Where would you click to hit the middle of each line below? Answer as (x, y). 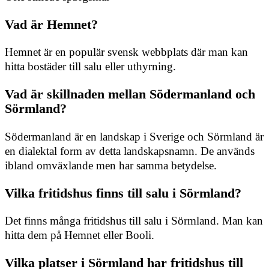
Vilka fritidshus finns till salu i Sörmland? (123, 193)
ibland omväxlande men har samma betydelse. (111, 165)
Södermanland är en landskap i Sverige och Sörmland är (134, 136)
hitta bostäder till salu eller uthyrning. (90, 67)
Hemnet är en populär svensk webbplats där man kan (126, 52)
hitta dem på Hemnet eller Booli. (80, 235)
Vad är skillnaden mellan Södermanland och (130, 94)
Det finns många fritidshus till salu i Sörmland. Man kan (134, 220)
